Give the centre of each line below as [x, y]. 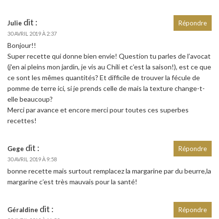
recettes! [22, 120]
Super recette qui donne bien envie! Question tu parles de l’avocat [109, 56]
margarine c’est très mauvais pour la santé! [72, 181]
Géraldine [23, 209]
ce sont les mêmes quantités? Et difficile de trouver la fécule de [104, 77]
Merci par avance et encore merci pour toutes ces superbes [98, 109]
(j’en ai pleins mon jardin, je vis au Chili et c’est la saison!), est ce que [109, 66]
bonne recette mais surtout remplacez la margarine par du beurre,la [109, 171]
